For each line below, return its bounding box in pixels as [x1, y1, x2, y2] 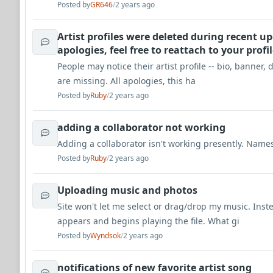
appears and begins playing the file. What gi [57, 215, 239, 227]
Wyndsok [90, 230, 121, 241]
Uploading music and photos [57, 183, 197, 197]
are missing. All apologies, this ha [57, 75, 196, 87]
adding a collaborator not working [57, 121, 225, 134]
